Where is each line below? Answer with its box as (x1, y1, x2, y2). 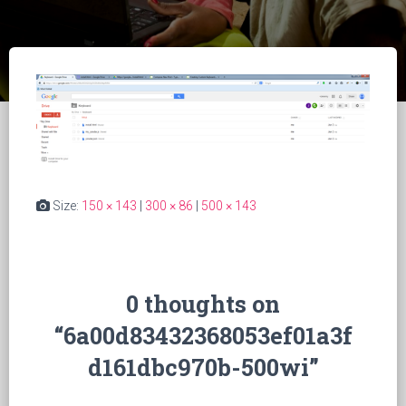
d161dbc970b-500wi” (87, 352, 319, 383)
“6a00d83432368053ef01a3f (53, 320, 353, 352)
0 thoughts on (126, 288, 280, 320)
